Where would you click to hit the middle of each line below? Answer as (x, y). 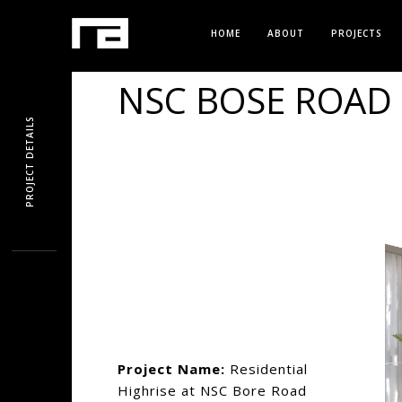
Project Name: (171, 369)
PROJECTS (357, 33)
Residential (266, 369)
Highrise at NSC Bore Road (212, 391)
